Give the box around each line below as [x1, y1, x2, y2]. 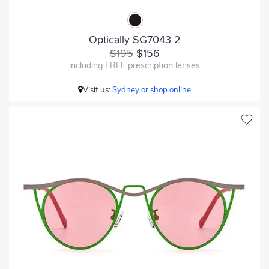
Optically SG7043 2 [88, 32, 181, 46]
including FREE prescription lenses [69, 59, 200, 71]
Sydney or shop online [112, 84, 191, 94]
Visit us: [83, 84, 112, 94]
